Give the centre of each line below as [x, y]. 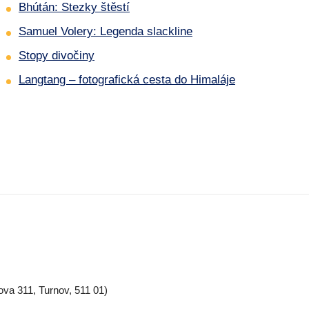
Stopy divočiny [57, 56]
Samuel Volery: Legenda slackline [106, 32]
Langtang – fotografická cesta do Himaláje [127, 80]
